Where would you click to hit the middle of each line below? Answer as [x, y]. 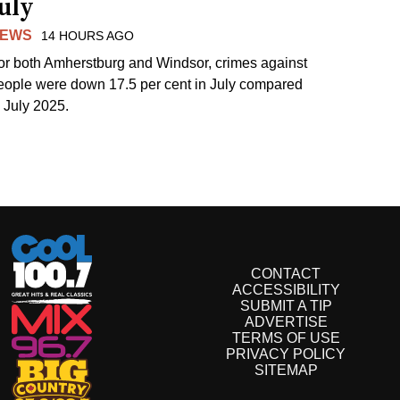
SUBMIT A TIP [286, 306]
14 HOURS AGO [88, 35]
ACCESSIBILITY [286, 290]
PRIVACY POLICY [286, 354]
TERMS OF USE [286, 338]
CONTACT [286, 274]
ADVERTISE [286, 322]
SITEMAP [286, 371]
